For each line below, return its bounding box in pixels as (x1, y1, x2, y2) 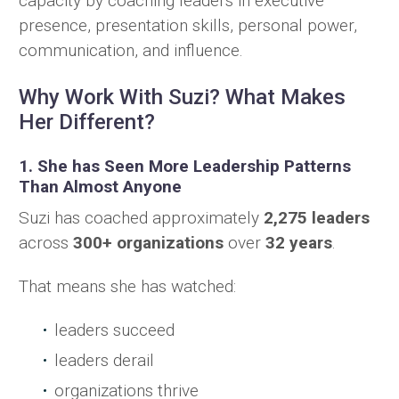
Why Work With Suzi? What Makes (19, 85, 346, 110)
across (19, 232, 73, 253)
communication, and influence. (19, 40, 243, 61)
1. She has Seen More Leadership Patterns (19, 156, 351, 177)
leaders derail (54, 349, 154, 370)
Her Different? (19, 110, 155, 135)
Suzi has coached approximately (19, 207, 264, 228)
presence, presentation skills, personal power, (19, 15, 357, 37)
